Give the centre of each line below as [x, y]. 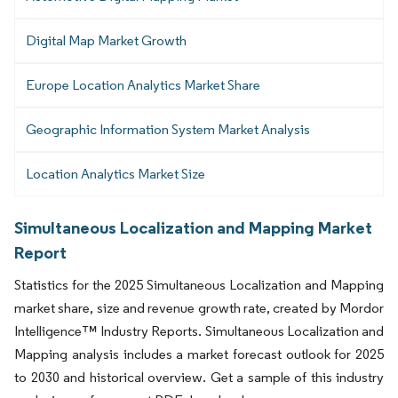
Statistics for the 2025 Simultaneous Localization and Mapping [199, 284]
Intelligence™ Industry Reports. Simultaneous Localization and [199, 330]
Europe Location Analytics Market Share [143, 84]
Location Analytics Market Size [115, 173]
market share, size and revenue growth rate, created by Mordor [199, 307]
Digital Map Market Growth [106, 40]
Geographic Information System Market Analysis [168, 129]
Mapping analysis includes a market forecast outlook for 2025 [199, 354]
